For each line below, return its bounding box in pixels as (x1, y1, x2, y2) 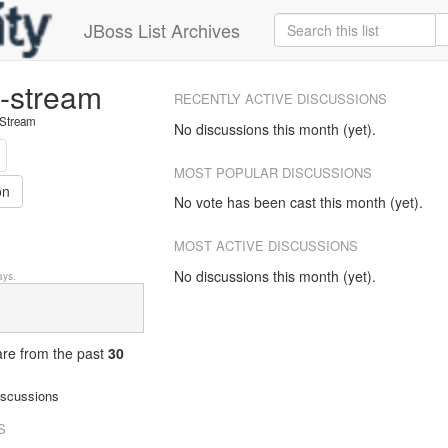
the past (53, 343, 108, 364)
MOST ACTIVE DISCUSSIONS (174, 236, 358, 255)
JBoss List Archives (84, 17, 240, 43)
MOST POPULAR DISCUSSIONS (174, 162, 372, 182)
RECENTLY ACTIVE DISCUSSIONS (174, 89, 387, 108)
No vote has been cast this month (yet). (174, 192, 423, 212)
